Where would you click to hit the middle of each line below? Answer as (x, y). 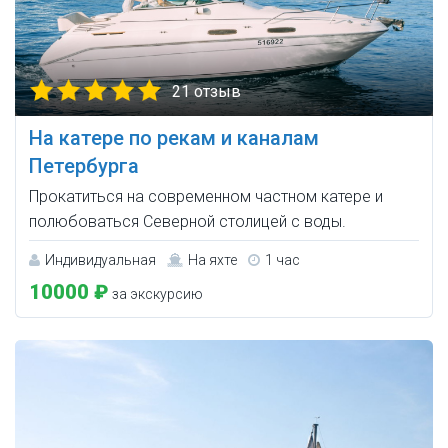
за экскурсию (156, 294)
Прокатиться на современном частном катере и (206, 197)
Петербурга (84, 166)
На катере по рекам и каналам (174, 138)
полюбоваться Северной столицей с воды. (187, 222)
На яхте (212, 260)
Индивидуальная (100, 260)
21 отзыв (206, 92)
